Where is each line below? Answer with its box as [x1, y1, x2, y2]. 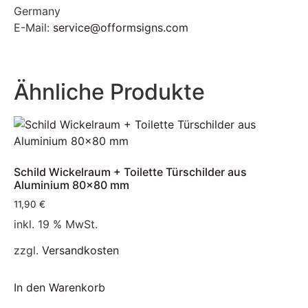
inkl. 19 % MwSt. [14, 217, 98, 231]
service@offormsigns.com [53, 21, 188, 35]
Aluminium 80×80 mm [14, 177, 129, 192]
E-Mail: [14, 21, 53, 35]
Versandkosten [42, 243, 119, 257]
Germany [14, 4, 60, 19]
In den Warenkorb [14, 280, 105, 295]
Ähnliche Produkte [14, 78, 205, 105]
